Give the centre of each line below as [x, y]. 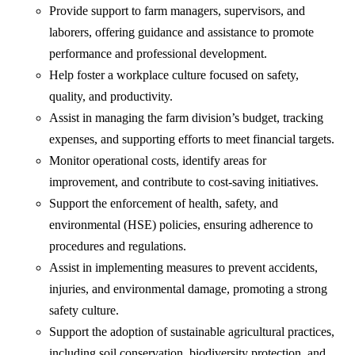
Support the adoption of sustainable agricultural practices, [192, 332]
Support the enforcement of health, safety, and [164, 204]
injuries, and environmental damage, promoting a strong [189, 289]
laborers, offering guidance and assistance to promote [182, 32]
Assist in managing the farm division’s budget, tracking [187, 118]
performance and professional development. [158, 54]
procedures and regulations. [118, 246]
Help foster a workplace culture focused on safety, [174, 75]
